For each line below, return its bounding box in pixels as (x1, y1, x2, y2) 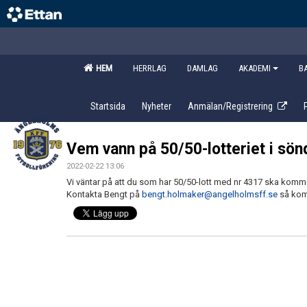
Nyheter (142, 101, 171, 112)
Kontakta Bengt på (66, 189, 142, 199)
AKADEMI (238, 63, 271, 73)
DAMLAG (187, 63, 218, 73)
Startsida (90, 101, 125, 112)
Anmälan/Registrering (188, 101, 273, 112)
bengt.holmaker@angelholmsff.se (142, 189, 278, 199)
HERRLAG (133, 63, 167, 73)
